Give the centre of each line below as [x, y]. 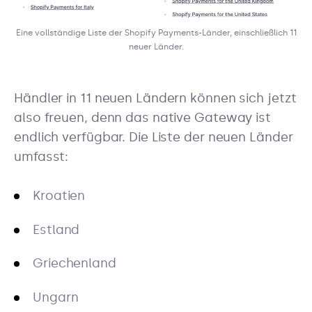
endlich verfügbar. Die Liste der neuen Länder [154, 138]
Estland [56, 229]
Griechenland [75, 264]
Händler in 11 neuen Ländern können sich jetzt [155, 99]
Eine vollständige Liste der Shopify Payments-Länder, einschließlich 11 [156, 33]
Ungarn [56, 297]
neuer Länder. [156, 47]
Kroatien [59, 196]
